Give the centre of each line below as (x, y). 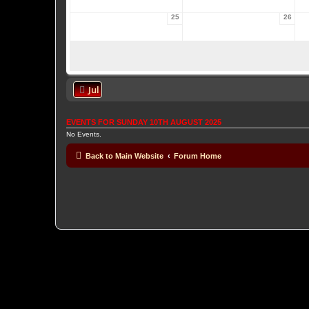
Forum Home (198, 156)
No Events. (84, 134)
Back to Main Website (124, 156)
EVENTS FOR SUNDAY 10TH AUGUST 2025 (144, 122)
